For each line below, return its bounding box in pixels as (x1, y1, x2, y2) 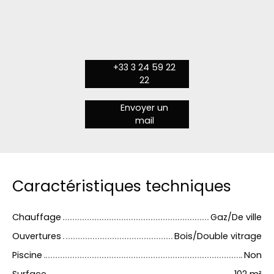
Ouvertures (12, 230, 61, 243)
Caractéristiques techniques (12, 176, 231, 198)
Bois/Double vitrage (174, 230, 262, 243)
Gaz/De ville (210, 211, 262, 224)
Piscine (12, 249, 42, 262)
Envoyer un (120, 102, 168, 114)
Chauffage (12, 211, 61, 224)
